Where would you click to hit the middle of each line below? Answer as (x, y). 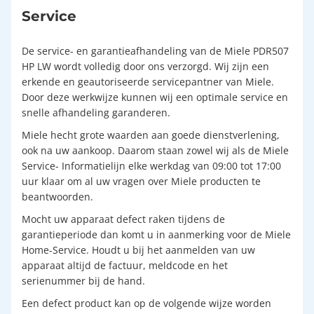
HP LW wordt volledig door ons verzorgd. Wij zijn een (145, 66)
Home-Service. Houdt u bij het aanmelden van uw (138, 250)
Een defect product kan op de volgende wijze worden (146, 303)
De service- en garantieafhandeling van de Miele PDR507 (155, 50)
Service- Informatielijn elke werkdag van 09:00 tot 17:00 (151, 165)
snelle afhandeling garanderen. (96, 112)
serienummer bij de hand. (83, 280)
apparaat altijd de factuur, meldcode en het (125, 265)
